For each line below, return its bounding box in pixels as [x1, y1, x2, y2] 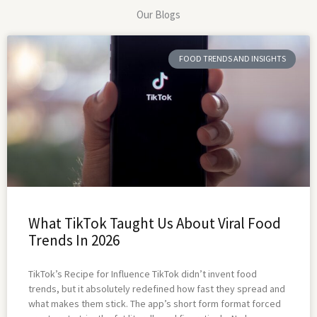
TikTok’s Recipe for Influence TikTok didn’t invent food [28, 267, 257, 281]
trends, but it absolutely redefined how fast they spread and [28, 282, 285, 296]
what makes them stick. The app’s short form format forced [28, 297, 281, 311]
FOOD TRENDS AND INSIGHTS [178, 53, 286, 64]
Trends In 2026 [28, 231, 120, 250]
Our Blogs [137, 8, 180, 22]
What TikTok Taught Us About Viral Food [28, 214, 281, 234]
